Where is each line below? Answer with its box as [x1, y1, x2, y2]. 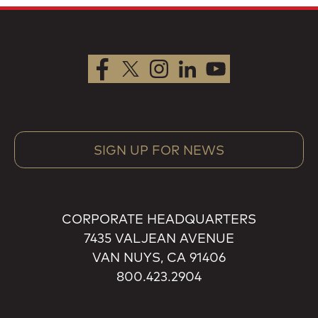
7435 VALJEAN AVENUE [84, 229, 234, 246]
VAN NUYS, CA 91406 [92, 248, 226, 265]
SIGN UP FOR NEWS [94, 142, 224, 159]
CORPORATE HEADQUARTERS [62, 210, 256, 227]
